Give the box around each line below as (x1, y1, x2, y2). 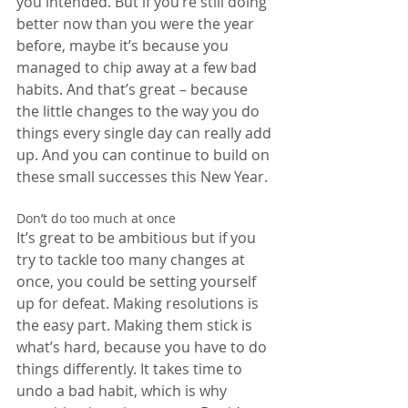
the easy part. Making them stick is (16, 314, 256, 335)
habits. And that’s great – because (16, 78, 251, 99)
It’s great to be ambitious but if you (16, 227, 260, 248)
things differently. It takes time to (16, 358, 246, 379)
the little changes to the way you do (16, 100, 263, 121)
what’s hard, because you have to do (16, 336, 270, 357)
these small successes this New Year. (16, 166, 268, 187)
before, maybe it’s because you (16, 35, 232, 56)
